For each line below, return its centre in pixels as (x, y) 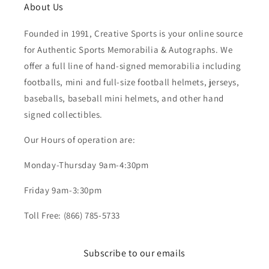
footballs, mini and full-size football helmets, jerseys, (132, 82)
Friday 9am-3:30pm (63, 190)
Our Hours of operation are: (80, 140)
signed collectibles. (63, 115)
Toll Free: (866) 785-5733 (72, 216)
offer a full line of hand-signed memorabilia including (133, 66)
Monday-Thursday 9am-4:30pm (86, 165)
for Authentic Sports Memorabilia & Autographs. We (128, 50)
